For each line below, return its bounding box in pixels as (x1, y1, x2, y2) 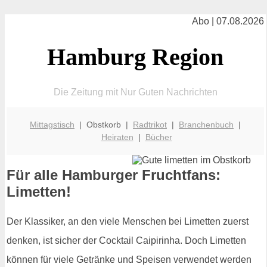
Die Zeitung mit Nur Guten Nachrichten (53, 86, 218, 97)
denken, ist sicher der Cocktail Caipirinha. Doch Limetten (7, 235, 246, 246)
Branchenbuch (179, 119, 234, 129)
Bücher (145, 132, 172, 142)
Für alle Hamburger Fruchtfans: (7, 167, 221, 184)
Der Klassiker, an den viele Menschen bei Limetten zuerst (7, 216, 249, 227)
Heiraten (101, 132, 133, 142)
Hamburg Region (47, 43, 223, 70)
